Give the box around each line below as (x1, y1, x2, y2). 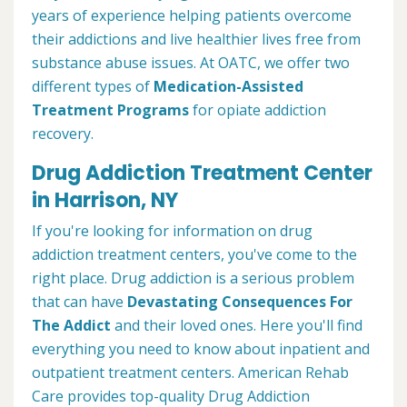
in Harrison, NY (32, 186, 178, 215)
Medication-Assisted (154, 76, 303, 97)
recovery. (32, 124, 94, 144)
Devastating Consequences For (127, 292, 352, 313)
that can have (32, 292, 127, 313)
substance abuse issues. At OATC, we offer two (32, 53, 350, 74)
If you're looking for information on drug (32, 221, 313, 242)
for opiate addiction (189, 100, 326, 121)
